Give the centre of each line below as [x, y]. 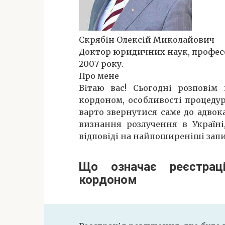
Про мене [99, 76]
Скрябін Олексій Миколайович [147, 39]
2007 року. [101, 64]
